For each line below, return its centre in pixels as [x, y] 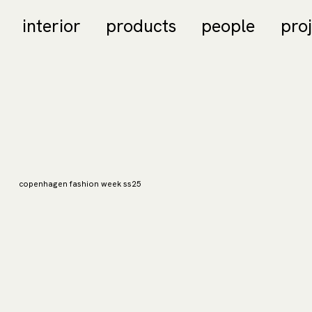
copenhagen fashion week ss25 [80, 184]
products [141, 26]
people [228, 26]
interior [52, 26]
